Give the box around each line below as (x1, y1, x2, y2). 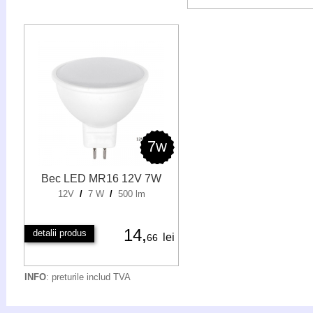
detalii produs (32, 228, 87, 238)
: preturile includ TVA (46, 272, 131, 282)
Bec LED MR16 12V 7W (41, 173, 161, 184)
